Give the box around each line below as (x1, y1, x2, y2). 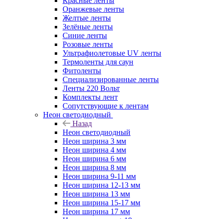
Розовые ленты (63, 40, 113, 48)
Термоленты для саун (63, 57, 133, 66)
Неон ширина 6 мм (63, 154, 126, 163)
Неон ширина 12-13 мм (63, 180, 140, 189)
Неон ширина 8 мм (63, 163, 126, 172)
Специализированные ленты (63, 75, 159, 84)
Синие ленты (63, 31, 107, 40)
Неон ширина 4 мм (63, 145, 126, 154)
